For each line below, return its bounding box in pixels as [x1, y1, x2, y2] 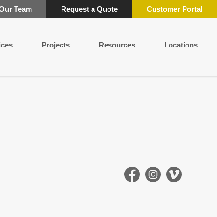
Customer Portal [147, 5, 202, 13]
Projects [42, 40, 70, 49]
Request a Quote [61, 5, 118, 13]
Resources [99, 40, 135, 49]
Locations [164, 40, 198, 49]
